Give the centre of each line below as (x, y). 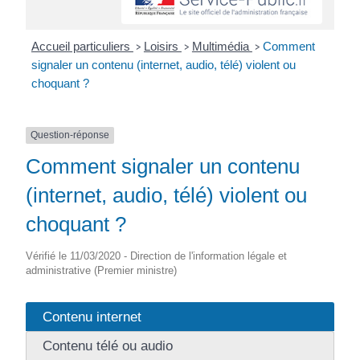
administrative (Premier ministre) (102, 270)
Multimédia (222, 47)
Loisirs (162, 47)
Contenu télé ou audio (108, 345)
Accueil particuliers (82, 47)
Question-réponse (70, 135)
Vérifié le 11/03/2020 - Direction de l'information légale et (157, 256)
